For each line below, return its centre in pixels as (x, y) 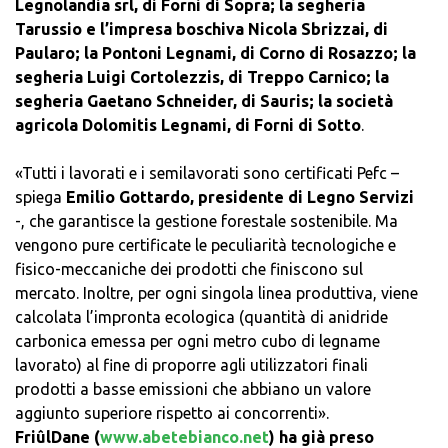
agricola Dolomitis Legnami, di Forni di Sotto (188, 125)
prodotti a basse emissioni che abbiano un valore (193, 389)
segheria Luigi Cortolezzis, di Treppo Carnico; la (202, 77)
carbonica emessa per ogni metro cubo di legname (197, 341)
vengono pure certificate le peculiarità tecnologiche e (205, 245)
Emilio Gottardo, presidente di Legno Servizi (240, 197)
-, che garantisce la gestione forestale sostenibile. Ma (206, 221)
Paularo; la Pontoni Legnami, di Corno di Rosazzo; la (215, 53)
